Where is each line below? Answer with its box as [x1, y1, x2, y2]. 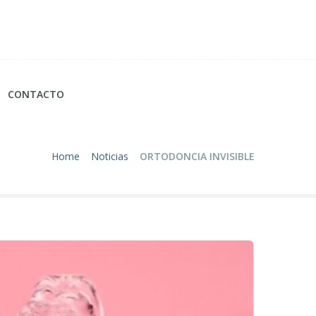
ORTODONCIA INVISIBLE [140, 150, 255, 163]
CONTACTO [7, 87, 64, 101]
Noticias [91, 150, 128, 163]
